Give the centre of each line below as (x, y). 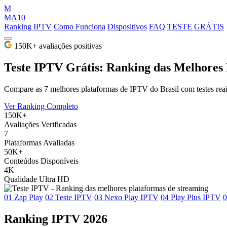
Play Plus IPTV (195, 197)
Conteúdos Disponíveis (41, 161)
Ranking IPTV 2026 (56, 219)
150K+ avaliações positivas (57, 46)
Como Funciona (80, 27)
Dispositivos (127, 27)
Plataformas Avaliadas (39, 142)
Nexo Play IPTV (130, 197)
